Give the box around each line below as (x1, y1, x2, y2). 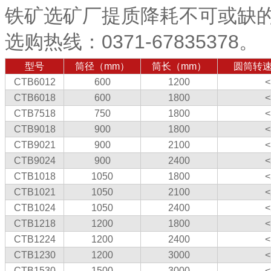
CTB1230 (13, 250, 56, 260)
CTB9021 (13, 140, 56, 150)
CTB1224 (13, 234, 56, 244)
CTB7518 (13, 108, 56, 119)
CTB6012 (13, 77, 56, 87)
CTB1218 (13, 218, 56, 229)
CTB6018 (13, 93, 56, 103)
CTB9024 (13, 155, 56, 166)
